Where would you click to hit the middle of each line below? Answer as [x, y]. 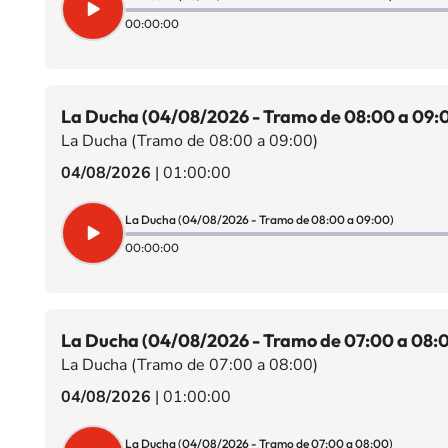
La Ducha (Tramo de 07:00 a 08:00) [189, 365]
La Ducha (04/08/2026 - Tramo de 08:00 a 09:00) [259, 219]
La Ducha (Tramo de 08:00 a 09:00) [189, 141]
